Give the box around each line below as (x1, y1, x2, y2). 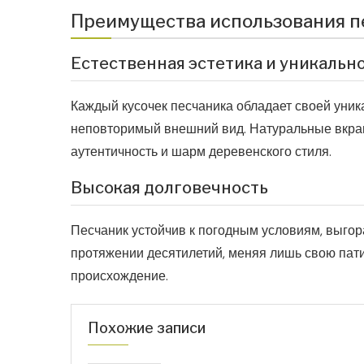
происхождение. (71, 267, 168, 285)
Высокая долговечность (71, 178, 268, 198)
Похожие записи (88, 319, 206, 337)
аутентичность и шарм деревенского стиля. (71, 143, 331, 161)
